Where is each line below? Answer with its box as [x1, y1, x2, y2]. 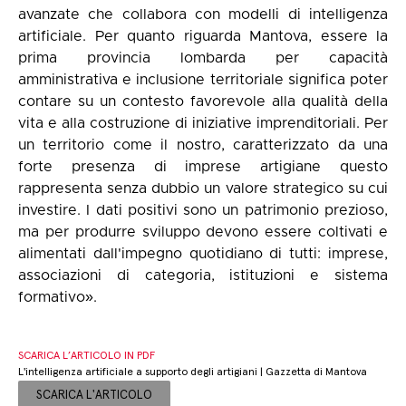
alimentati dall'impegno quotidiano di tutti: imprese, [18, 246, 388, 261]
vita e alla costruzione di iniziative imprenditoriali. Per [18, 116, 388, 130]
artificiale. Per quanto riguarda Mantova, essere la [18, 29, 388, 43]
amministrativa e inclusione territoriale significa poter [18, 72, 388, 87]
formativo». [18, 290, 97, 304]
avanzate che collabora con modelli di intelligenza [18, 7, 388, 22]
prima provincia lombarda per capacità [18, 51, 388, 65]
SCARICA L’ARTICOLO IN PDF [18, 351, 155, 362]
